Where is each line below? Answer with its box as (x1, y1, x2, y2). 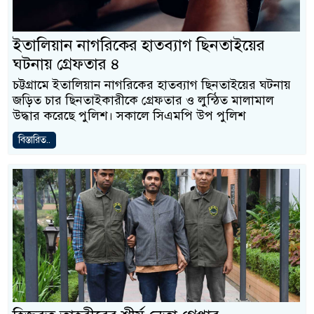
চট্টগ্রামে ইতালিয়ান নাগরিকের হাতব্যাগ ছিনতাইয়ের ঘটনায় (13, 77, 291, 93)
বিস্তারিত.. (18, 134, 50, 146)
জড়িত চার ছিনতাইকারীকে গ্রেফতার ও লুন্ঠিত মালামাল (13, 93, 274, 108)
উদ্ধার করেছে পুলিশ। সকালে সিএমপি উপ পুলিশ (13, 108, 245, 123)
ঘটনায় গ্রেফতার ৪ (13, 54, 120, 74)
